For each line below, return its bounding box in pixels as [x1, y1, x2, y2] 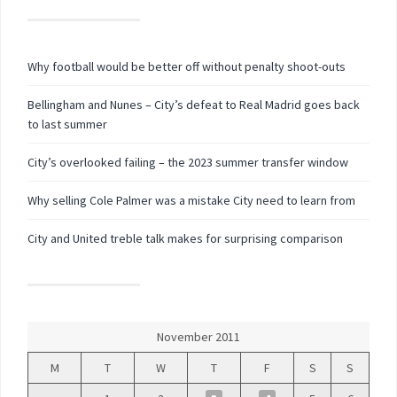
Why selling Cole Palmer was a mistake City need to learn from [27, 192, 355, 208]
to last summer [27, 116, 107, 132]
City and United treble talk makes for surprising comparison [27, 230, 343, 246]
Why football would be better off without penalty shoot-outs [27, 58, 346, 74]
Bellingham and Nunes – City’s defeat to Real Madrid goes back [27, 97, 360, 113]
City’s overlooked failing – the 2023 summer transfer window [27, 154, 348, 170]
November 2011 [157, 329, 240, 345]
